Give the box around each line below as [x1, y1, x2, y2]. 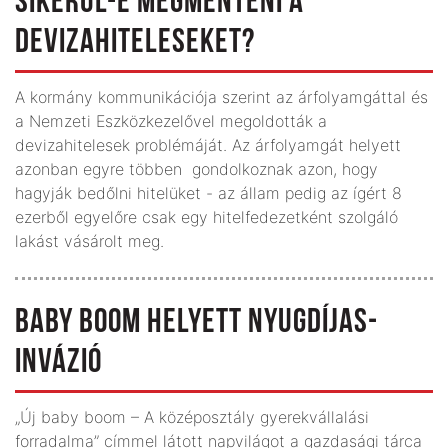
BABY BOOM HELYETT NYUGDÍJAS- [15, 305, 378, 341]
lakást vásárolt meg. [15, 230, 164, 251]
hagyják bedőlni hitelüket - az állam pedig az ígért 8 [15, 182, 402, 203]
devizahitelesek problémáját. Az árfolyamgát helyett [15, 134, 401, 155]
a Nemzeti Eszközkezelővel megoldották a [15, 110, 327, 131]
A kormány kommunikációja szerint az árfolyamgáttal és [15, 86, 428, 107]
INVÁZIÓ [15, 345, 102, 381]
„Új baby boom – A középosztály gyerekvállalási [15, 406, 369, 427]
